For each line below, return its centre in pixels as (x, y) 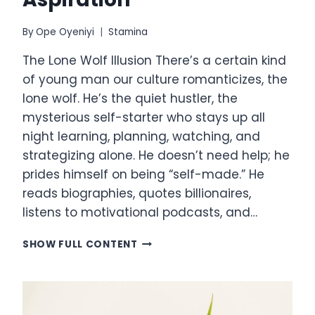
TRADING (161, 300)
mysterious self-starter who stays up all (144, 117)
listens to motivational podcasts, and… (140, 212)
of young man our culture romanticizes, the (155, 79)
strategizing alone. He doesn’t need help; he (156, 155)
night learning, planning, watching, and (141, 136)
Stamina (128, 32)
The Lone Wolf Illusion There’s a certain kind (154, 60)
